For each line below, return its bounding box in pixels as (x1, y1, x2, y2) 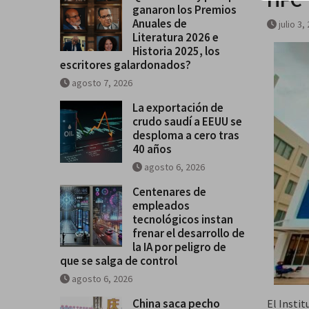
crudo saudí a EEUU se (132, 113, 242, 129)
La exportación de (132, 99, 223, 115)
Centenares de (132, 183, 206, 199)
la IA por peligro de (132, 239, 226, 255)
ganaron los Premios (132, 1, 237, 17)
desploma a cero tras (132, 127, 239, 143)
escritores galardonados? (60, 57, 191, 72)
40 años (132, 141, 172, 157)
